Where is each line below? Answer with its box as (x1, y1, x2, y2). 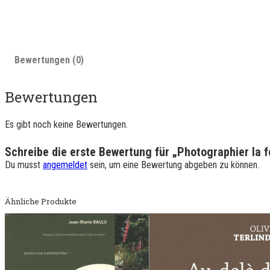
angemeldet (43, 159, 87, 171)
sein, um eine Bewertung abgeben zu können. (87, 159, 259, 171)
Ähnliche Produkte (5, 195, 77, 207)
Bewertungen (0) (14, 54, 84, 66)
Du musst (5, 159, 43, 171)
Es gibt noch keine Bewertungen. (5, 118, 128, 130)
